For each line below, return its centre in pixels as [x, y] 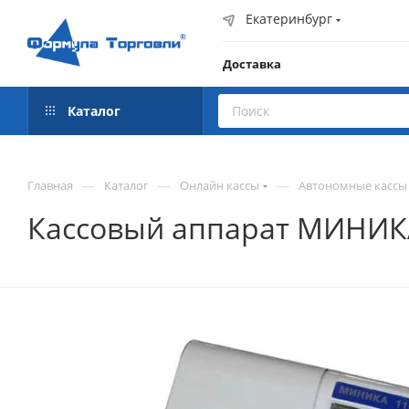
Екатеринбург [289, 19]
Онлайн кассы [220, 185]
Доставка [252, 64]
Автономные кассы [353, 185]
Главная [50, 185]
